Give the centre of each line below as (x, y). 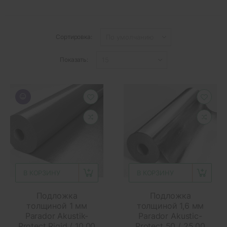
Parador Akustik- (57, 216)
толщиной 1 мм (57, 205)
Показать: (74, 60)
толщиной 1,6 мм (170, 205)
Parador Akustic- (170, 216)
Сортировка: (74, 37)
